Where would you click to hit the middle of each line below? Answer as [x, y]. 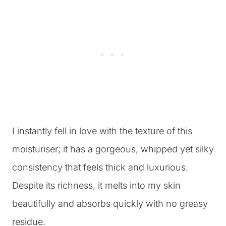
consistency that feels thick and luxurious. [100, 167]
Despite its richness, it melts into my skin [96, 185]
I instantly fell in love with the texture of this [102, 131]
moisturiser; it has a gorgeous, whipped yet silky [113, 149]
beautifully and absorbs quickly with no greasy [110, 204]
